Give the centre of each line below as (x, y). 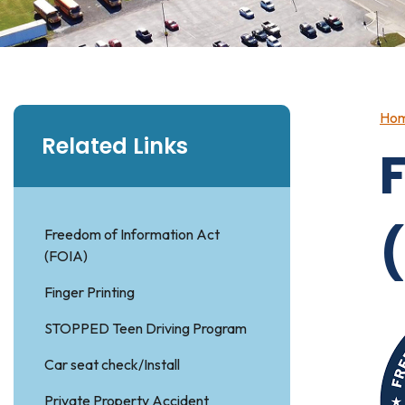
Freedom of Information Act (132, 234)
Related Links (115, 146)
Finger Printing (89, 292)
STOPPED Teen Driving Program (146, 328)
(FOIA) (66, 256)
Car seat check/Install (112, 364)
